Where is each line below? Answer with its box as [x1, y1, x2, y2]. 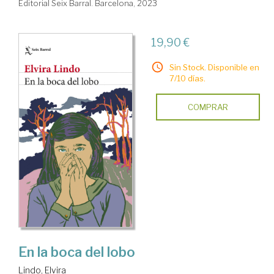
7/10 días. [169, 73, 206, 84]
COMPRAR [187, 102, 228, 113]
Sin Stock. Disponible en [169, 62, 259, 73]
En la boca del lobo [18, 243, 135, 260]
